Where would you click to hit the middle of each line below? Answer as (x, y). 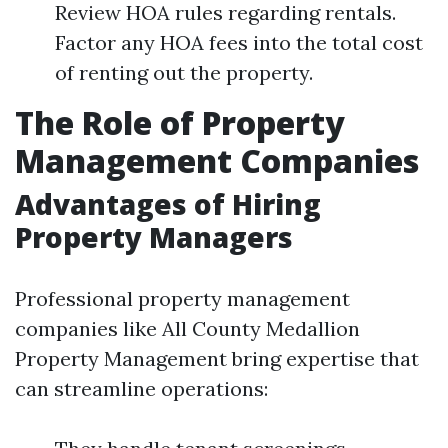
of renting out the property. (184, 72)
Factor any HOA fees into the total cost (239, 42)
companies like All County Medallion (187, 328)
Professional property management (182, 298)
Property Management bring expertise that (217, 358)
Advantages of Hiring (168, 204)
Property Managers (154, 237)
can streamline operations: (141, 388)
